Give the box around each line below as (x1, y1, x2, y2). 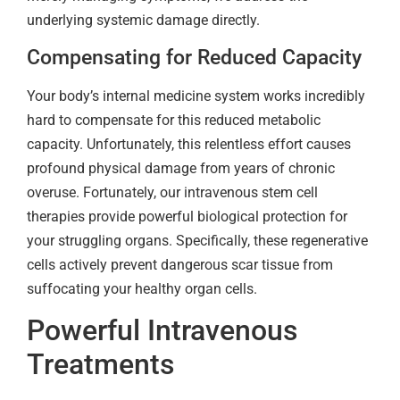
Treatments (27, 347, 174, 382)
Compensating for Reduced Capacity (27, 45, 362, 70)
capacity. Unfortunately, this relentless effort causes (27, 135, 351, 153)
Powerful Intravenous (27, 313, 297, 348)
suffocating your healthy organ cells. (27, 279, 257, 297)
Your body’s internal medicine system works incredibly (27, 87, 365, 104)
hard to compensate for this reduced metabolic (27, 111, 321, 129)
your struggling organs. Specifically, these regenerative (27, 231, 368, 249)
